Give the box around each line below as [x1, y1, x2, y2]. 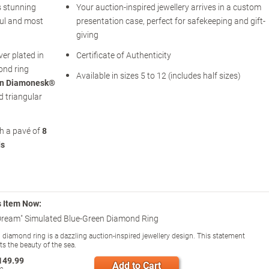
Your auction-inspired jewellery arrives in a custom [76, 1, 261, 13]
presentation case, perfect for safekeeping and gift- [76, 15, 265, 27]
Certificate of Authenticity [76, 49, 171, 61]
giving [76, 29, 98, 41]
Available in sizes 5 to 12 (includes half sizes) [76, 70, 241, 82]
